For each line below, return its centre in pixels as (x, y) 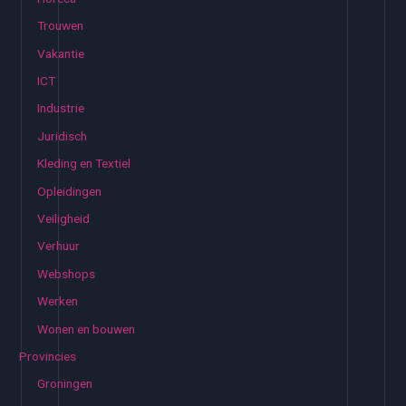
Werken (58, 301)
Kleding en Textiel (84, 164)
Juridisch (63, 135)
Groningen (65, 384)
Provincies (48, 357)
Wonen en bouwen (87, 329)
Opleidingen (70, 191)
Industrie (61, 108)
